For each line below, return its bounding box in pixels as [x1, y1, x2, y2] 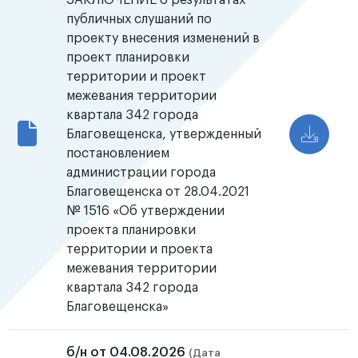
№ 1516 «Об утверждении [66, 205, 225, 218]
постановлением [66, 147, 170, 161]
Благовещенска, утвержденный [66, 128, 262, 141]
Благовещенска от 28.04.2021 [66, 185, 250, 199]
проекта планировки [66, 224, 197, 237]
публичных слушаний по [66, 13, 213, 26]
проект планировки [66, 51, 190, 65]
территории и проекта [66, 243, 213, 257]
